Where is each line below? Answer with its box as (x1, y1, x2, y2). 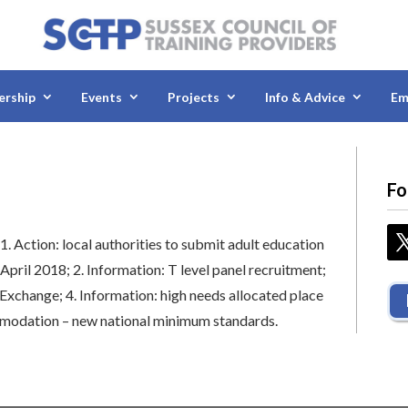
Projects (168, 89, 219, 106)
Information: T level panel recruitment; (87, 260, 327, 278)
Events (81, 89, 122, 106)
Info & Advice (265, 89, 345, 106)
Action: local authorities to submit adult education (14, 234, 325, 252)
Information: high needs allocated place (79, 285, 324, 303)
